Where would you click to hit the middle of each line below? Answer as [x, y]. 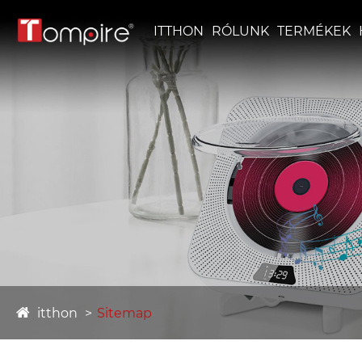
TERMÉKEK [314, 31]
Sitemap [124, 313]
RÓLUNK [240, 31]
